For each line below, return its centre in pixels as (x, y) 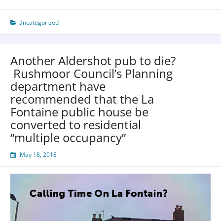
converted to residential (76, 124)
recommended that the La (82, 99)
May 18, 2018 (38, 154)
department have (58, 86)
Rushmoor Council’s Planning (92, 73)
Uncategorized (38, 22)
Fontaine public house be (79, 111)
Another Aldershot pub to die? (93, 60)
